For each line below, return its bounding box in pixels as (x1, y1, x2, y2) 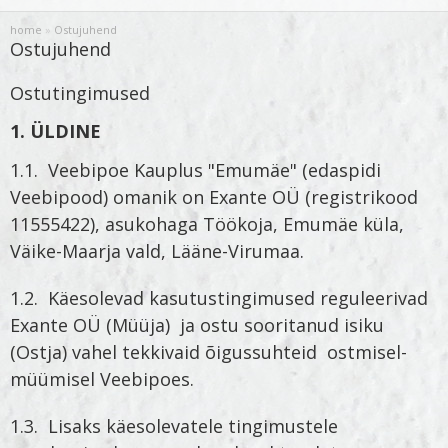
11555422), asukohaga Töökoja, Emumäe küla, (10, 212, 404, 237)
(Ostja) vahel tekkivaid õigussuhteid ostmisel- (10, 340, 407, 365)
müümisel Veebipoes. (10, 367, 194, 392)
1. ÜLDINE (10, 119, 101, 144)
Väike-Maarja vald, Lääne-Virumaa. (10, 239, 304, 264)
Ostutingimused (10, 81, 150, 106)
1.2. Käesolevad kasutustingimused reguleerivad (10, 286, 428, 311)
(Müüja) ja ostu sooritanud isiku (101, 313, 384, 338)
